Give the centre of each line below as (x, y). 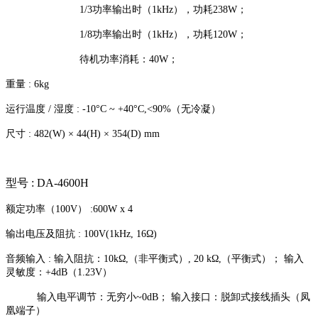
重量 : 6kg (27, 84)
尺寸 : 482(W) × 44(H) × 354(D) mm (83, 134)
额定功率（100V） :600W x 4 (69, 209)
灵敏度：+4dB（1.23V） (59, 273)
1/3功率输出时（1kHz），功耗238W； (126, 10)
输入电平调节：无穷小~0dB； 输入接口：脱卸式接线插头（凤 (158, 297)
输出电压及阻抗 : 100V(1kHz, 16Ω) (81, 234)
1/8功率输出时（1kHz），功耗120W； (126, 35)
